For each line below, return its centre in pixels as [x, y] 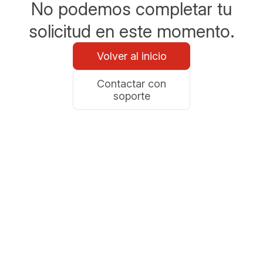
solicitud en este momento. [131, 31]
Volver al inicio [131, 56]
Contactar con [131, 84]
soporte [131, 96]
